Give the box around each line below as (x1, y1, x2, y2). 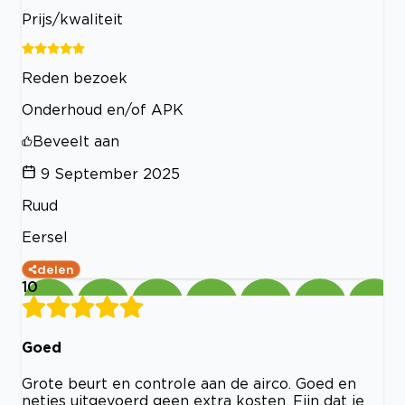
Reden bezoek (22, 69, 127, 86)
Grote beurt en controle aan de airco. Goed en (22, 375, 356, 392)
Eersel (22, 228, 68, 245)
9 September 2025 (41, 165, 180, 182)
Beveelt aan (33, 132, 119, 149)
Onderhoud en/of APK (22, 100, 184, 118)
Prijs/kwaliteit (22, 10, 123, 27)
